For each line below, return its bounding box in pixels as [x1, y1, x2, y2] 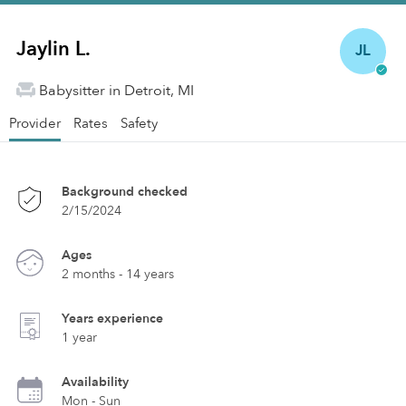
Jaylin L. [16, 35, 91, 63]
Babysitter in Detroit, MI [39, 81, 194, 101]
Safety [121, 114, 158, 132]
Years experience [62, 310, 163, 327]
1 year [62, 329, 97, 346]
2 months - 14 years [62, 266, 174, 283]
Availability [62, 373, 129, 391]
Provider [9, 114, 61, 132]
